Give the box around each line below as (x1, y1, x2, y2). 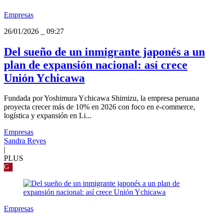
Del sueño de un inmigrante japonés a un (4, 45, 205, 58)
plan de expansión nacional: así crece (4, 58, 187, 71)
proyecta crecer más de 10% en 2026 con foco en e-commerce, (4, 103, 195, 111)
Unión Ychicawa (4, 71, 85, 84)
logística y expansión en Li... (4, 111, 92, 120)
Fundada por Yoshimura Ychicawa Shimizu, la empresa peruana (4, 94, 199, 103)
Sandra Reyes (4, 137, 46, 145)
